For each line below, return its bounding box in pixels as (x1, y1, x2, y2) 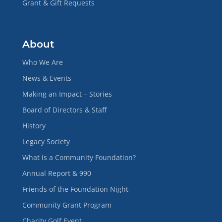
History (22, 120, 46, 130)
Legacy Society (22, 136, 70, 146)
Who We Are (22, 57, 63, 67)
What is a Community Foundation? (22, 152, 136, 162)
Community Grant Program (22, 200, 111, 210)
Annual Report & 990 (22, 168, 91, 178)
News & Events (22, 73, 71, 83)
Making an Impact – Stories (22, 89, 112, 99)
